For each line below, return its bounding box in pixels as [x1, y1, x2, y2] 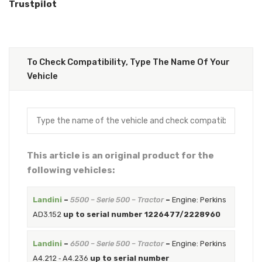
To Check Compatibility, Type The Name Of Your [27, 57, 230, 68]
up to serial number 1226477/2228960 [63, 210, 220, 219]
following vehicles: [27, 165, 115, 176]
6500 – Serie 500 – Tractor [70, 239, 164, 248]
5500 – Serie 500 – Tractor [70, 195, 164, 204]
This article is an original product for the [27, 150, 214, 161]
